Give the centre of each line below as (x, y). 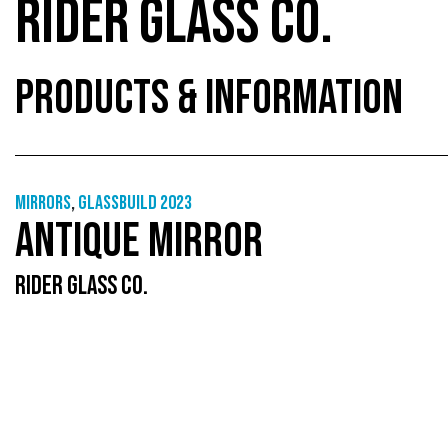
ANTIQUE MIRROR (139, 241)
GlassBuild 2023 (135, 203)
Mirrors (43, 203)
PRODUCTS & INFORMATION (209, 98)
